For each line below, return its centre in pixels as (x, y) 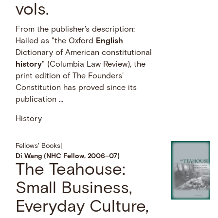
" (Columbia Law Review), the (94, 64)
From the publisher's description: (75, 29)
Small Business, (74, 189)
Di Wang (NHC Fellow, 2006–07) (68, 157)
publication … (40, 100)
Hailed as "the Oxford (56, 41)
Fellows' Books (38, 146)
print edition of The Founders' (70, 76)
